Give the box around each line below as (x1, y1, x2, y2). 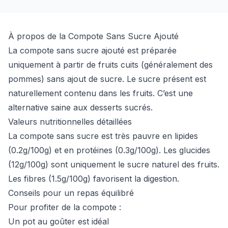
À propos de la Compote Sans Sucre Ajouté (8, 31, 179, 41)
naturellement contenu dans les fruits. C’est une (8, 88, 193, 98)
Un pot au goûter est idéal (8, 216, 109, 226)
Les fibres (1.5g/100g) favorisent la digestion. (8, 174, 179, 184)
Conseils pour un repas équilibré (8, 188, 134, 198)
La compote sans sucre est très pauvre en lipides (8, 131, 198, 141)
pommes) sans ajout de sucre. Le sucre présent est (8, 74, 206, 84)
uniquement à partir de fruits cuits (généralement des (8, 60, 213, 70)
